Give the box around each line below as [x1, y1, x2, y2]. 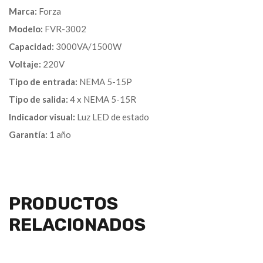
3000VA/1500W [54, 41, 122, 52]
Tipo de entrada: [9, 76, 77, 87]
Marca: [9, 5, 37, 16]
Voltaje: [9, 58, 41, 69]
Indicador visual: [9, 111, 75, 122]
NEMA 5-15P [77, 76, 132, 87]
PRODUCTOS [9, 193, 118, 214]
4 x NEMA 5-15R [68, 93, 136, 104]
